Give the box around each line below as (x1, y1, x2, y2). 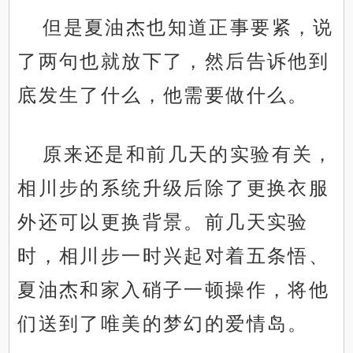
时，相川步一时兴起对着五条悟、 (17, 245, 330, 267)
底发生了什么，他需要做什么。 (17, 84, 309, 106)
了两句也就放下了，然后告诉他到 (17, 50, 330, 72)
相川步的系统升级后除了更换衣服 (17, 177, 330, 199)
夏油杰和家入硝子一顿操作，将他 (17, 279, 330, 301)
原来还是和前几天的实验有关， (43, 143, 334, 165)
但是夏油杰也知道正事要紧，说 (43, 17, 334, 39)
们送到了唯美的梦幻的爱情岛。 (17, 313, 309, 335)
